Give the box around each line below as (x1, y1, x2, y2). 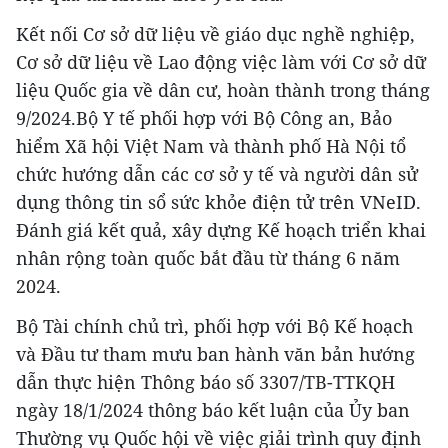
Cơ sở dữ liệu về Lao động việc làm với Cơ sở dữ (16, 50, 426, 75)
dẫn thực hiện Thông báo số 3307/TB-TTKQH (16, 370, 395, 395)
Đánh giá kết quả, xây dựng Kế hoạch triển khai (16, 218, 426, 243)
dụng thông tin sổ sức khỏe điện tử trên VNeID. (16, 190, 421, 215)
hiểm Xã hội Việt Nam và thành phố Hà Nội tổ (16, 134, 406, 159)
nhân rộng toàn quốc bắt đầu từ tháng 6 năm (16, 246, 400, 271)
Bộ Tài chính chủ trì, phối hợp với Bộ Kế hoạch (16, 314, 413, 339)
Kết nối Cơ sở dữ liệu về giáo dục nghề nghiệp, (16, 22, 415, 47)
